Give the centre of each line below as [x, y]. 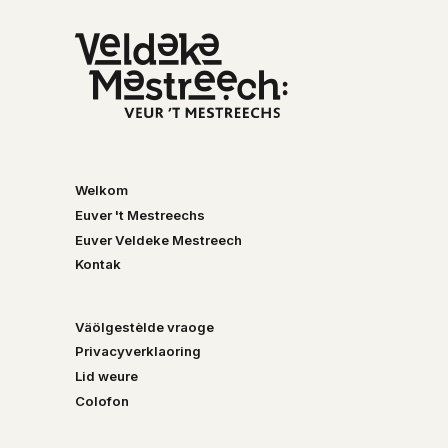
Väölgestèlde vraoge [144, 326]
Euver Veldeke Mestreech [158, 239]
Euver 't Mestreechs [139, 214]
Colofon [101, 401]
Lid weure [106, 376]
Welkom [101, 190]
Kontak [97, 264]
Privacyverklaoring [137, 351]
